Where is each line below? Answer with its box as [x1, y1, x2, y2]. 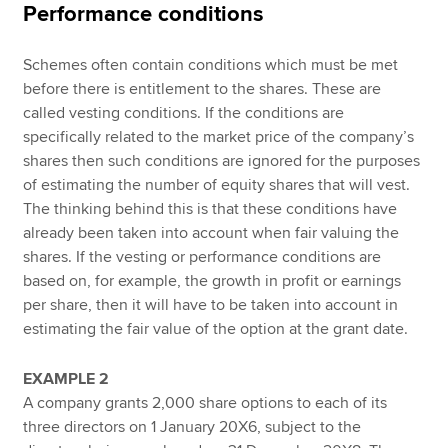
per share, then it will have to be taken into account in [23, 294, 399, 315]
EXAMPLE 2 [23, 369, 110, 390]
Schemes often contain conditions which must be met [23, 54, 399, 75]
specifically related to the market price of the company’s [23, 126, 415, 147]
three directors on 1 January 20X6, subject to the [23, 417, 362, 438]
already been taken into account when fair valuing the [23, 222, 400, 243]
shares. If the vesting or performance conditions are [23, 246, 382, 267]
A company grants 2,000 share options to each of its [23, 393, 388, 414]
